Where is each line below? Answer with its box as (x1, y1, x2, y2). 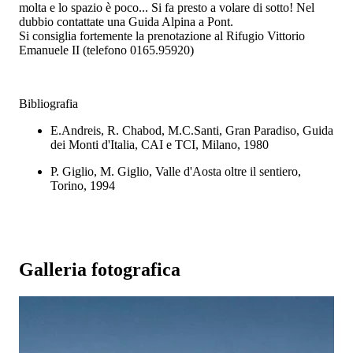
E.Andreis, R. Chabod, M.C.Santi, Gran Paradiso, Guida (50, 123, 333, 137)
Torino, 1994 (50, 178, 115, 192)
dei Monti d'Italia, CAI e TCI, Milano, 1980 (50, 137, 269, 151)
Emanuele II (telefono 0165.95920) (19, 43, 194, 57)
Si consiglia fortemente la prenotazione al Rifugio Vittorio (19, 28, 305, 43)
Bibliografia (19, 96, 78, 110)
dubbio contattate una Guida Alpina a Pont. (19, 14, 233, 28)
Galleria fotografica (19, 258, 180, 280)
